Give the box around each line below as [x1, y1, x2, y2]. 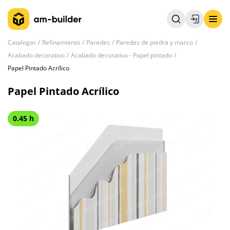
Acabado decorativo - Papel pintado [71, 51, 172, 60]
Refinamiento [42, 38, 80, 47]
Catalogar [8, 38, 36, 47]
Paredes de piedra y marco [116, 38, 193, 47]
